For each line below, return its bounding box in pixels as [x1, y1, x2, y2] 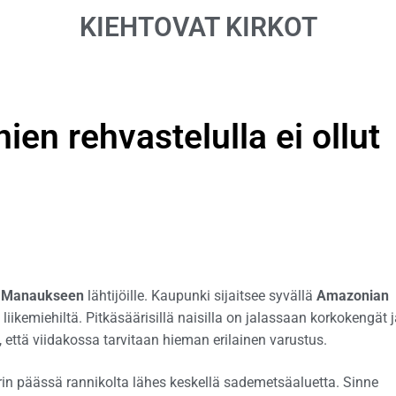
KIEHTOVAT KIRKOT [79, 11, 317, 42]
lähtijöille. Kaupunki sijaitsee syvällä [84, 286, 316, 304]
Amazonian [316, 286, 389, 304]
